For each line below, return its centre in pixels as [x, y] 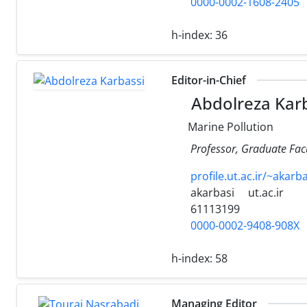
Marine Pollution [229, 126]
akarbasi [211, 192]
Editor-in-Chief [209, 80]
